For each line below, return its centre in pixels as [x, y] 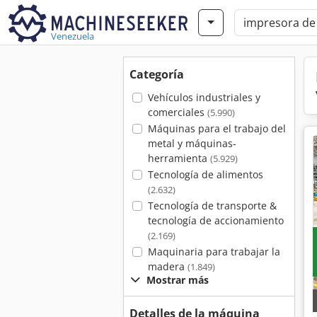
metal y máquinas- [192, 143]
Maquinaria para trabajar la [214, 252]
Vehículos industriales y [204, 97]
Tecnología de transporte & [212, 206]
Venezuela [73, 36]
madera [167, 266]
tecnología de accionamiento [215, 220]
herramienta [179, 158]
